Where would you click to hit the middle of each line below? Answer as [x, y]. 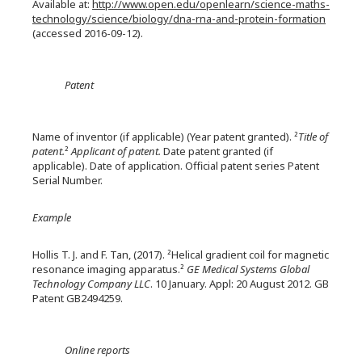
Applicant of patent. [116, 151]
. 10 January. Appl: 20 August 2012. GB [240, 284]
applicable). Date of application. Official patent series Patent [176, 166]
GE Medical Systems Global [248, 269]
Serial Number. [67, 180]
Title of [313, 137]
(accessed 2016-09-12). [88, 33]
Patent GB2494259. [78, 298]
